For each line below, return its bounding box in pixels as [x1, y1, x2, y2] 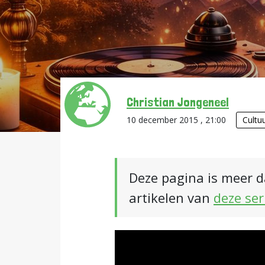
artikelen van [129, 189, 214, 206]
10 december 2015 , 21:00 [127, 114, 228, 125]
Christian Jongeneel [127, 94, 229, 109]
